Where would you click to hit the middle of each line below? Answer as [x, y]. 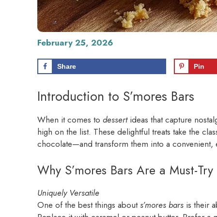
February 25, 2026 [75, 43]
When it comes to [70, 120]
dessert [115, 120]
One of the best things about [89, 205]
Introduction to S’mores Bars [116, 96]
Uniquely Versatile [68, 193]
